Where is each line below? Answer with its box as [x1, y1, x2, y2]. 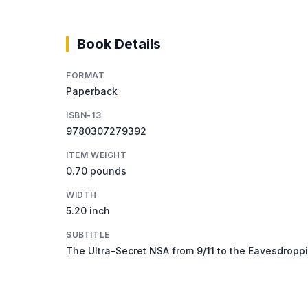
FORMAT [66, 69, 105, 80]
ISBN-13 [66, 109, 102, 120]
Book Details [77, 35, 161, 52]
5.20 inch [66, 204, 110, 217]
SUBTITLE [66, 229, 110, 240]
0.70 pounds [66, 164, 126, 177]
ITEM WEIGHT [66, 149, 127, 160]
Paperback [66, 85, 118, 97]
